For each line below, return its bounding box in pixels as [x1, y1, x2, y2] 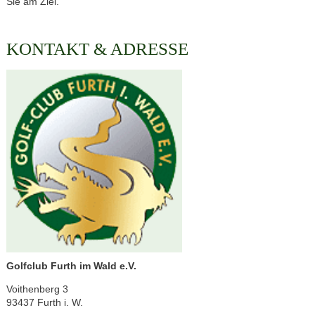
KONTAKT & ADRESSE [6, 39, 188, 58]
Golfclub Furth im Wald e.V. [6, 259, 136, 271]
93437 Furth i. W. [6, 296, 83, 308]
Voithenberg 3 [6, 283, 68, 295]
